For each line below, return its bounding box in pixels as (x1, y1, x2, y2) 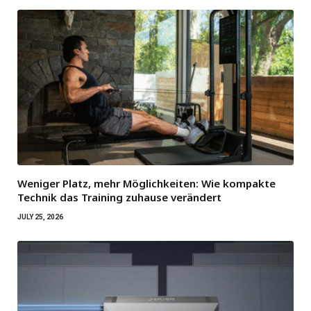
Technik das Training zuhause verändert (17, 190, 221, 204)
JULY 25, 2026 (17, 212, 63, 221)
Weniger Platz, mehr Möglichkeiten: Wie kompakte (17, 176, 276, 190)
